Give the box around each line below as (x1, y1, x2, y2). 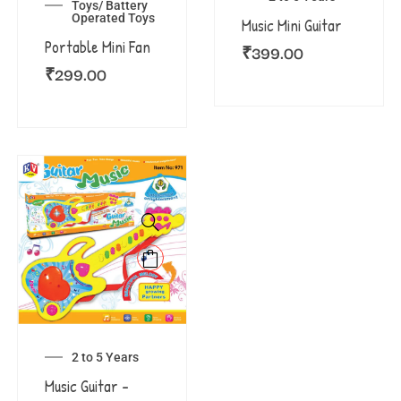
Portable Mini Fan (44, 35, 150, 58)
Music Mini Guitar (242, 14, 342, 38)
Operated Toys (71, 10, 155, 25)
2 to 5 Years (71, 349, 139, 364)
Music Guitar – (44, 374, 129, 397)
